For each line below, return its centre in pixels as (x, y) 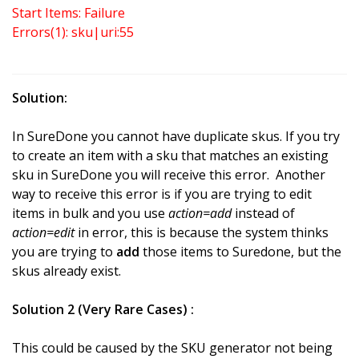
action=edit (43, 232)
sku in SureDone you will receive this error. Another (169, 174)
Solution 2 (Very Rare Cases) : (103, 309)
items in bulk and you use (90, 213)
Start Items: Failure (69, 12)
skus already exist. (67, 270)
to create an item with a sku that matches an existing (170, 155)
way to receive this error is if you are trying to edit (162, 194)
